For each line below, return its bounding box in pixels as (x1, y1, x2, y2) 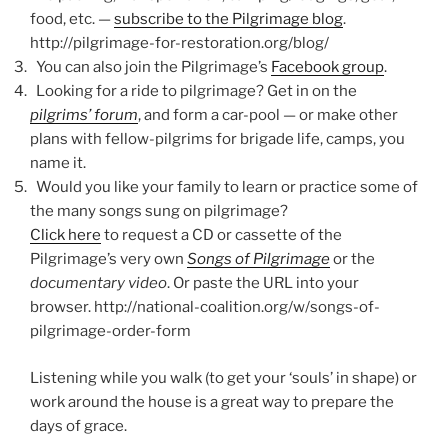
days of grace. (30, 416, 127, 435)
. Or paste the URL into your (167, 274, 359, 293)
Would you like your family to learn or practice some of (30, 178, 418, 197)
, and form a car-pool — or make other (138, 106, 398, 125)
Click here (30, 226, 101, 245)
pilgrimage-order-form (30, 322, 191, 341)
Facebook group (271, 58, 384, 77)
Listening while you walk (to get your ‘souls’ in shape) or (30, 368, 417, 387)
